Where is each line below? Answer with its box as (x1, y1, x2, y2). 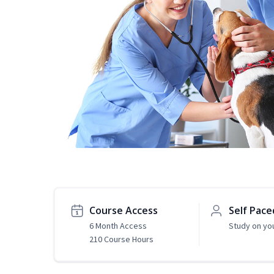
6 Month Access (89, 220, 147, 232)
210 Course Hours (89, 234, 154, 245)
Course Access (89, 204, 158, 218)
